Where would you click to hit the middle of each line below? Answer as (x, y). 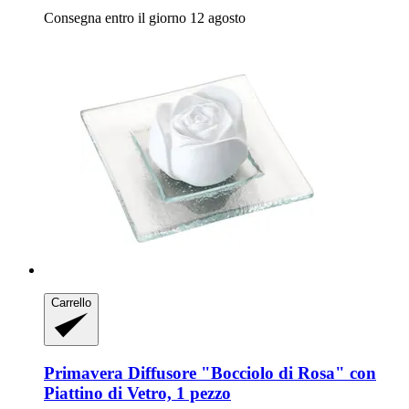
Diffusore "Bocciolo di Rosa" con (250, 373)
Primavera (84, 373)
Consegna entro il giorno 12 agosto (145, 18)
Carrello (71, 303)
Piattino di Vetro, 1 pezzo (137, 393)
